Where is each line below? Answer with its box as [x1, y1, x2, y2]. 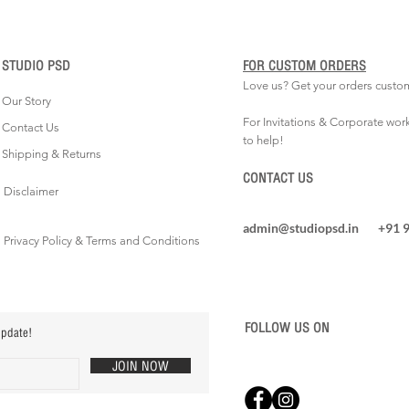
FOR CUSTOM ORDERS [243, 57, 366, 73]
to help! [243, 132, 284, 147]
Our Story [2, 93, 51, 108]
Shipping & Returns [2, 146, 101, 161]
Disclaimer [4, 184, 58, 198]
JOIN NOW [112, 357, 169, 373]
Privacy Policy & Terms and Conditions [4, 233, 200, 247]
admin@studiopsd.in [243, 219, 359, 236]
